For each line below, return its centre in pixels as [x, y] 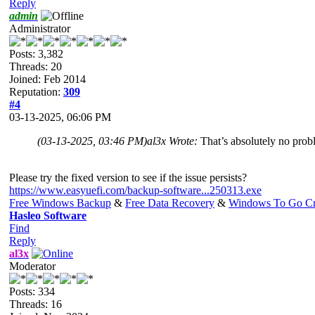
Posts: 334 [32, 291]
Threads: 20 [36, 66]
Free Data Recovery [170, 202]
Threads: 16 [36, 304]
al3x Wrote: [174, 141]
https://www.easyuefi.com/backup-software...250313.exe [135, 190]
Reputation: [36, 91]
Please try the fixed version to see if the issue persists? [128, 177]
